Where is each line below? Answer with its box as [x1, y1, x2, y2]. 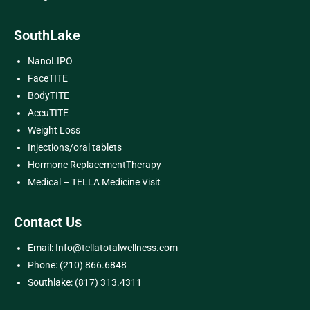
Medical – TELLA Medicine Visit [28, 176, 161, 188]
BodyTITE [28, 89, 69, 101]
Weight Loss [28, 124, 82, 136]
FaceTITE [28, 72, 68, 84]
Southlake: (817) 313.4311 [28, 276, 142, 288]
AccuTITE [28, 107, 69, 118]
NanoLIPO [28, 55, 73, 66]
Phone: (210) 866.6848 [28, 259, 127, 271]
